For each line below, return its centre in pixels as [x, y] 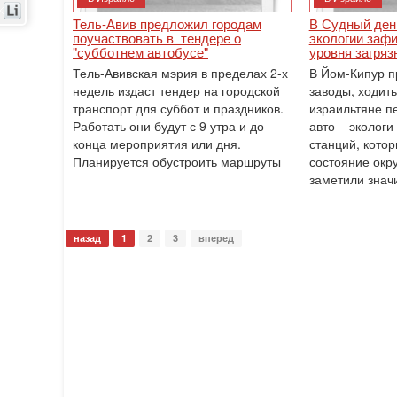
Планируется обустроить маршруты [177, 161]
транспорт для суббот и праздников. [178, 108]
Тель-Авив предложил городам [167, 23]
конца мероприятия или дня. [157, 144]
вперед [216, 238]
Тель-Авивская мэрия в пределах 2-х [180, 73]
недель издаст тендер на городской [176, 90]
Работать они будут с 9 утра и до [168, 126]
